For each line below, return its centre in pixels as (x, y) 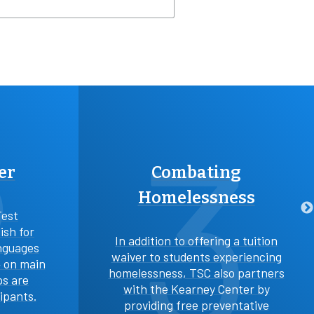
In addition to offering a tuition (196, 241)
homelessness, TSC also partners (196, 273)
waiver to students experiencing (196, 257)
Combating (196, 173)
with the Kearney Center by (196, 289)
